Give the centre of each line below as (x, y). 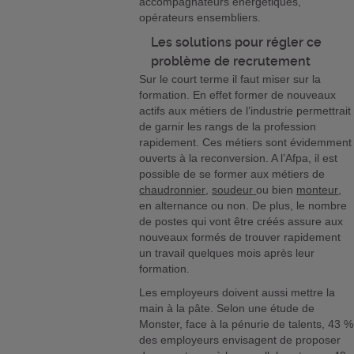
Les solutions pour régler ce (237, 43)
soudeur (234, 190)
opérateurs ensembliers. (202, 18)
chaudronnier (173, 190)
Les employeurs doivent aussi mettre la (237, 293)
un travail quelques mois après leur (227, 253)
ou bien (277, 190)
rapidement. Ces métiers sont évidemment (246, 143)
